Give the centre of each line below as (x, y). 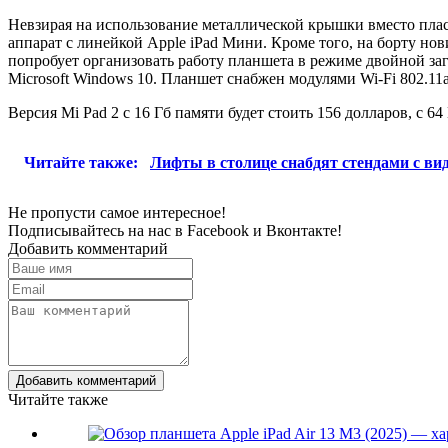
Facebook (218, 230)
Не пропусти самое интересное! (117, 212)
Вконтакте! (304, 230)
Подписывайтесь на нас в (97, 230)
